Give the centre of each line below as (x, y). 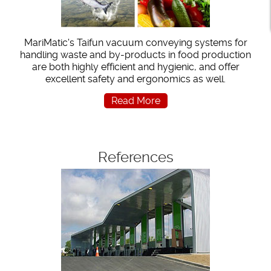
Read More (135, 100)
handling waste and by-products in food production (135, 54)
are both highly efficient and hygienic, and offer (135, 67)
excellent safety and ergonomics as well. (135, 79)
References (135, 157)
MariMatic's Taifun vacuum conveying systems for (135, 42)
